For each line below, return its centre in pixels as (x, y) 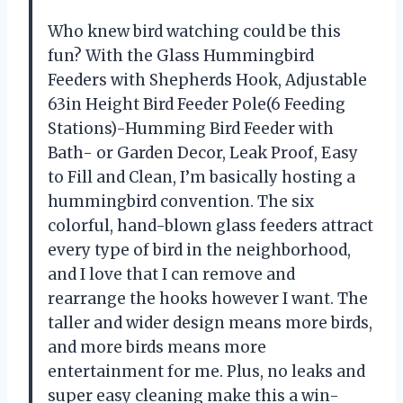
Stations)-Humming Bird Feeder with (191, 128)
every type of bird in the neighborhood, (199, 250)
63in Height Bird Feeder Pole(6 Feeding (197, 104)
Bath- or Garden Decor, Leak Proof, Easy (203, 152)
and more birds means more (157, 347)
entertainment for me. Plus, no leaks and (206, 371)
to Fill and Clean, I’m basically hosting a (201, 177)
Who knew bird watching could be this (194, 31)
